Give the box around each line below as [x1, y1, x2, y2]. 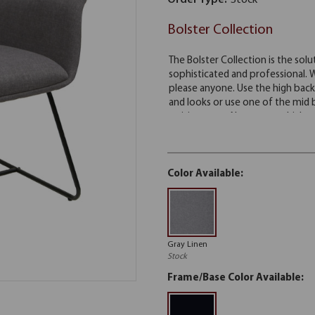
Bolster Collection [167, 23, 273, 37]
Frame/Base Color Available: [167, 273, 304, 283]
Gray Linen [167, 240, 207, 249]
